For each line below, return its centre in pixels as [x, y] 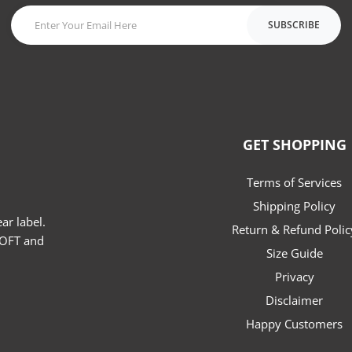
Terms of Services [298, 183]
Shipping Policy [298, 206]
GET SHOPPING [294, 145]
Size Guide [297, 253]
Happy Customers [299, 324]
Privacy [298, 277]
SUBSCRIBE [294, 25]
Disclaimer [299, 301]
